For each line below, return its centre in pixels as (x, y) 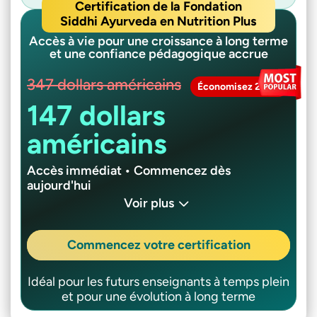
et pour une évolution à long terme (158, 297)
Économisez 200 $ (239, 87)
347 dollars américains (104, 85)
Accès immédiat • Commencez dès (129, 171)
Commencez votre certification (158, 245)
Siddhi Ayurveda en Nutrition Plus (158, 22)
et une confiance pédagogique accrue (158, 54)
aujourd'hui (59, 186)
